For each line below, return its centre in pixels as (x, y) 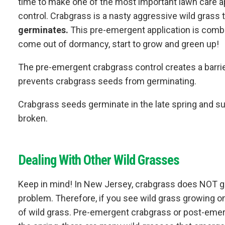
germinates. (43, 30)
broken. (33, 118)
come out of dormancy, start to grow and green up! (119, 44)
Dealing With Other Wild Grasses (99, 160)
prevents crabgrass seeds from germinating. (107, 81)
